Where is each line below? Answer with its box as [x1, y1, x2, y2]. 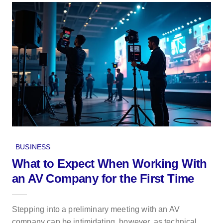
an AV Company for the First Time [12, 171, 194, 185]
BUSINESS [15, 142, 51, 151]
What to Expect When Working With [12, 156, 207, 170]
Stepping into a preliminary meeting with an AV [12, 205, 180, 214]
